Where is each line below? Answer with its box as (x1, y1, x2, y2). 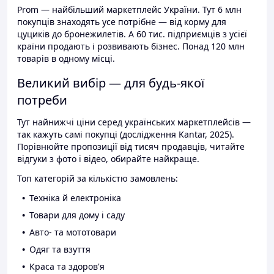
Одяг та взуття (29, 243, 91, 256)
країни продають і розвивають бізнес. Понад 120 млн (17, 40, 245, 53)
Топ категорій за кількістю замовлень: (17, 172, 178, 185)
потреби (17, 92, 67, 109)
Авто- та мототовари (29, 226, 116, 239)
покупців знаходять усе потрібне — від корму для (17, 16, 226, 28)
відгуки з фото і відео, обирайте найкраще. (17, 153, 199, 165)
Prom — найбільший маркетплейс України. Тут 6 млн (17, 4, 242, 16)
